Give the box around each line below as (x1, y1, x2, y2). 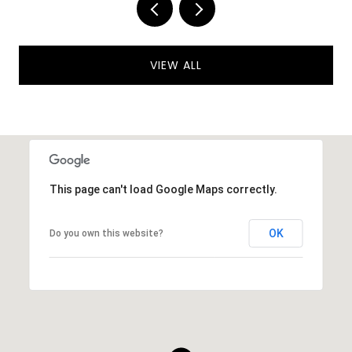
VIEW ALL (150, 57, 202, 73)
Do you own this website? (49, 227, 163, 239)
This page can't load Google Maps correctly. (49, 182, 277, 196)
